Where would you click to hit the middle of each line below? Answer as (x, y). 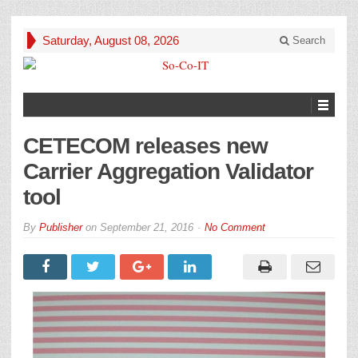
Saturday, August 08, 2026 (111, 40)
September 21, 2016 (147, 227)
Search (307, 40)
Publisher (61, 227)
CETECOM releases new (145, 146)
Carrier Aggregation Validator (168, 171)
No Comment (235, 227)
